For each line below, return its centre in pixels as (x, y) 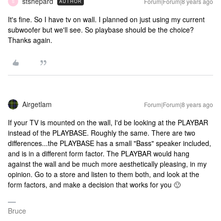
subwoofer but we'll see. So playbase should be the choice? (101, 30)
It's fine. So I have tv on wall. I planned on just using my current (106, 19)
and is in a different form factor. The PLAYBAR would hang (99, 153)
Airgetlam (37, 104)
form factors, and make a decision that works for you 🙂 (94, 184)
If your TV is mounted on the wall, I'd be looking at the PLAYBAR (108, 122)
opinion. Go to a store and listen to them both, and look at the (104, 174)
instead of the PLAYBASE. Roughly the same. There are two (102, 133)
